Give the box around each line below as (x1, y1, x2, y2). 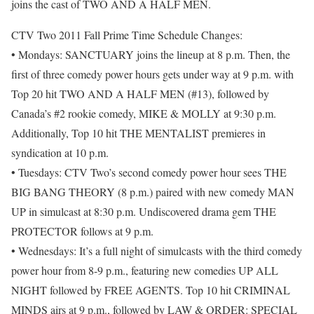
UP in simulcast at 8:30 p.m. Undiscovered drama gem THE (11, 204, 276, 219)
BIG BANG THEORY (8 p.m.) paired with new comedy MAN (11, 184, 294, 200)
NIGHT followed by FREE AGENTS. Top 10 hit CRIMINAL (11, 282, 290, 298)
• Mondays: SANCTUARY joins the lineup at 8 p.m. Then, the (11, 47, 290, 62)
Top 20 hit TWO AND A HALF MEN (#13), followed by (11, 86, 269, 102)
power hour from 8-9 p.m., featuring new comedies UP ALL (11, 263, 278, 278)
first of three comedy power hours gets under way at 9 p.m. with (11, 67, 294, 82)
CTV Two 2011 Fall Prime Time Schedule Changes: (11, 27, 243, 43)
